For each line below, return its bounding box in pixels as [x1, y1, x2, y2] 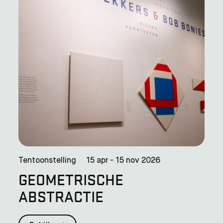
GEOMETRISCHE [18, 169, 124, 189]
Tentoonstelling [18, 156, 77, 165]
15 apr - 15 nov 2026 [86, 156, 161, 165]
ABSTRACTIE [18, 186, 104, 206]
